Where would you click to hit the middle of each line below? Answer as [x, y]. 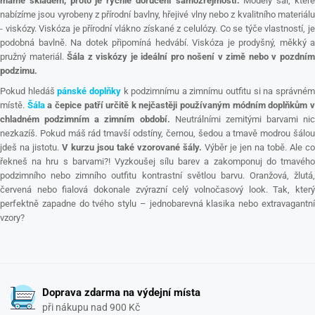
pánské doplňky [89, 91]
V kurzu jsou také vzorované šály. [132, 148]
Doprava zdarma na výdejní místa [121, 293]
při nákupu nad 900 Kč [91, 308]
